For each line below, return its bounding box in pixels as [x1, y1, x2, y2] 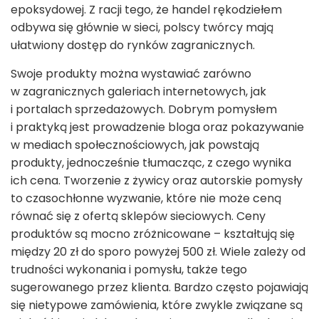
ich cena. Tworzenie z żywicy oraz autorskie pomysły [11, 172, 303, 189]
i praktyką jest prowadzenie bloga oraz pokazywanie [11, 118, 304, 135]
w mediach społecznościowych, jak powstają [11, 136, 262, 153]
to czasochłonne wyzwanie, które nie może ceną [11, 189, 281, 206]
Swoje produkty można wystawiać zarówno [11, 65, 251, 82]
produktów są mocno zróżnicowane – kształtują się [11, 225, 295, 242]
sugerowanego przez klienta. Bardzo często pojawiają [11, 278, 308, 296]
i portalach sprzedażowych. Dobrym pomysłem [11, 100, 277, 117]
